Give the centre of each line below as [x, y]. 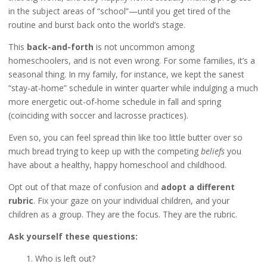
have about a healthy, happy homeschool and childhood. [117, 165]
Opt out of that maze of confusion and [84, 187]
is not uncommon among [144, 47]
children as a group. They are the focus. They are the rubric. [122, 214]
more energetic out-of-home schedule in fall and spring [114, 102]
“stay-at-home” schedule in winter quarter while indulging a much [133, 88]
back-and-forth [60, 47]
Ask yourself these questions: [73, 236]
